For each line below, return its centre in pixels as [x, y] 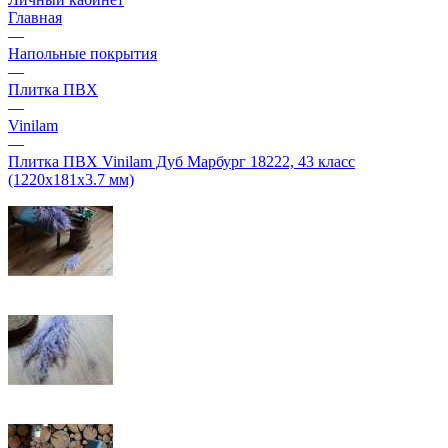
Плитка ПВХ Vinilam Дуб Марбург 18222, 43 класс [181, 161]
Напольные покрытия [82, 53]
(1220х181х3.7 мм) [71, 179]
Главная [35, 17]
